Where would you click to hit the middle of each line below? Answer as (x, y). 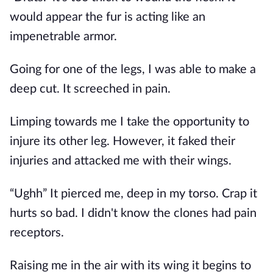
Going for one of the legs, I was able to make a (133, 69)
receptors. (37, 233)
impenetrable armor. (63, 37)
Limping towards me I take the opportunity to (129, 122)
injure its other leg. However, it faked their (122, 141)
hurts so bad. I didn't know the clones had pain (133, 213)
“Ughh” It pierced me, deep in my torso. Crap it (133, 194)
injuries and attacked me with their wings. (121, 161)
